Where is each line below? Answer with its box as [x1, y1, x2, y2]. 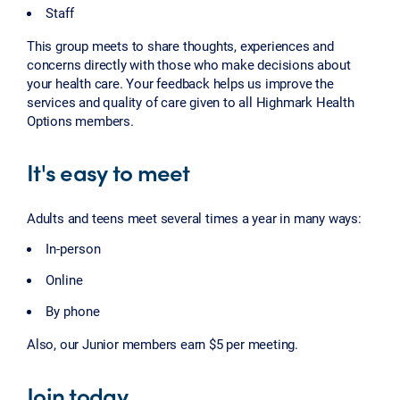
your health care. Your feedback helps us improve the [27, 74, 334, 93]
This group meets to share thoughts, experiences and [27, 37, 334, 55]
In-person [46, 239, 101, 258]
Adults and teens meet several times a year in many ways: [27, 208, 362, 227]
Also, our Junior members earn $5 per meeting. [27, 335, 298, 354]
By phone [46, 302, 100, 321]
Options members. [27, 112, 141, 130]
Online [46, 271, 83, 289]
